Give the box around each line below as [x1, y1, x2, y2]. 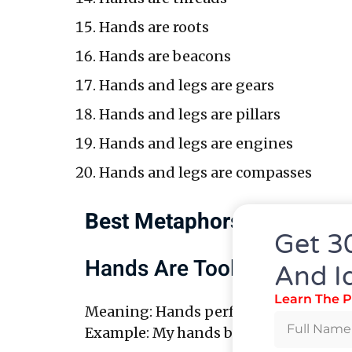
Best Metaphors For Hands [84, 205, 347, 238]
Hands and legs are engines [98, 134, 293, 152]
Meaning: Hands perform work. [84, 302, 306, 321]
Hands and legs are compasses [98, 163, 312, 181]
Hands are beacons [98, 46, 231, 65]
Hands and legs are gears [98, 75, 274, 94]
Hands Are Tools [84, 252, 247, 285]
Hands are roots [98, 17, 209, 36]
